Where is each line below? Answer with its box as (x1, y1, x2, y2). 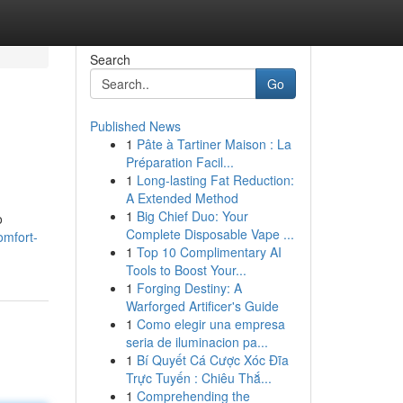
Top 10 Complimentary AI (136, 243, 282, 261)
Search (89, 50, 130, 68)
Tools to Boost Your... (125, 261, 246, 279)
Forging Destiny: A (136, 279, 242, 297)
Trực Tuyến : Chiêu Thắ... (125, 369, 272, 387)
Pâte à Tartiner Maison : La (136, 135, 291, 153)
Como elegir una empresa (136, 315, 285, 333)
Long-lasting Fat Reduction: (136, 171, 294, 189)
